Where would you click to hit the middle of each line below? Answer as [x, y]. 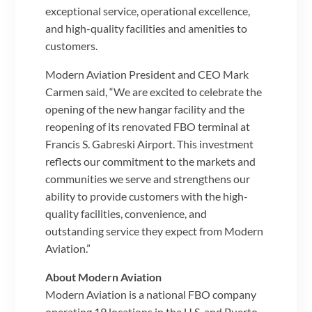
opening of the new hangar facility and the [145, 109]
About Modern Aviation [104, 277]
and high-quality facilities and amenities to [147, 29]
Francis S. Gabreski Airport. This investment [150, 144]
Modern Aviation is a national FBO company [151, 295]
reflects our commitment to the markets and [151, 162]
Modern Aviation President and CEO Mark [147, 75]
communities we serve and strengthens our [148, 179]
